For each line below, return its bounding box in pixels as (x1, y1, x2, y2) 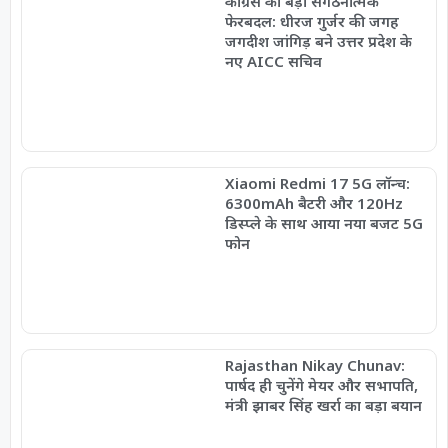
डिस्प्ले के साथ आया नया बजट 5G (224, 213, 423, 234)
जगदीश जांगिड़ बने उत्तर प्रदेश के (224, 31, 412, 52)
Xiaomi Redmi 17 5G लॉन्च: (224, 173, 410, 194)
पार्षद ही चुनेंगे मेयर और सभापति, (224, 374, 418, 395)
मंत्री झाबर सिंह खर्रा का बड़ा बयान (224, 394, 422, 415)
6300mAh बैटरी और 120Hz (224, 193, 403, 214)
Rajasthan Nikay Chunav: (224, 354, 405, 375)
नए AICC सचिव (224, 51, 322, 72)
